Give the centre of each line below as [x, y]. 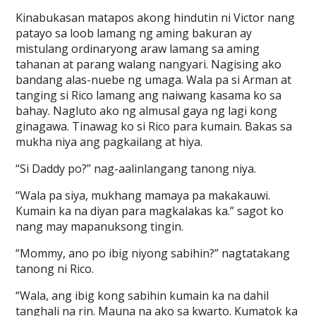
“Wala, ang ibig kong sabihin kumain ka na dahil [142, 296]
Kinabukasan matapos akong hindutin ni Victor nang [156, 18]
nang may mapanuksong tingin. [100, 226]
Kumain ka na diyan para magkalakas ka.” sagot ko [150, 211]
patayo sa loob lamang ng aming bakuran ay [134, 33]
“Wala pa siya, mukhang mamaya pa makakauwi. [143, 195]
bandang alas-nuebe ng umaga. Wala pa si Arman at [154, 80]
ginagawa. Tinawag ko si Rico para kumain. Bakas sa [154, 126]
